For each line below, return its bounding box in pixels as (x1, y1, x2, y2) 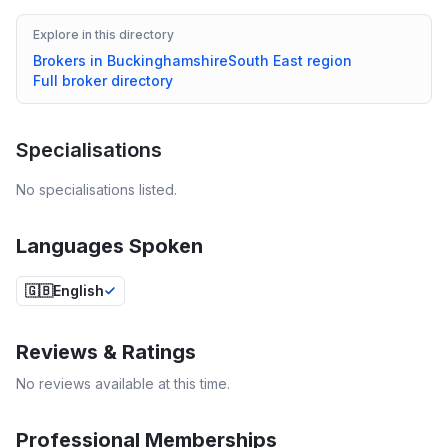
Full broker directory (33, 72, 173, 89)
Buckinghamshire (107, 52, 228, 69)
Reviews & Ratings (16, 340, 196, 364)
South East (228, 52, 303, 69)
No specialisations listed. (16, 181, 177, 198)
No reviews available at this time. (16, 375, 230, 392)
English (53, 282, 104, 299)
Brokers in (33, 52, 107, 69)
